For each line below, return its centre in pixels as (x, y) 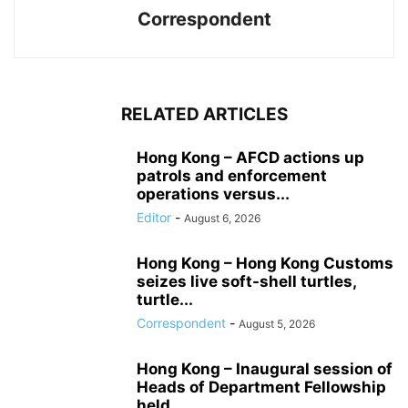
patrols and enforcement (232, 176)
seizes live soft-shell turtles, (246, 282)
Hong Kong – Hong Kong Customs (265, 264)
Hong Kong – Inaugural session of (265, 369)
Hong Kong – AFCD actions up (250, 158)
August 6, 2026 (222, 219)
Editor (154, 218)
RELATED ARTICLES (204, 115)
